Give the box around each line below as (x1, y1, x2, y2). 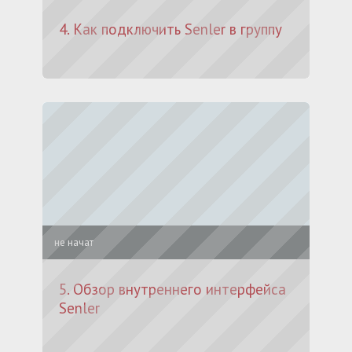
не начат (54, 236, 93, 249)
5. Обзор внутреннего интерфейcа (59, 280, 286, 299)
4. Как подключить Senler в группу (59, 20, 282, 38)
